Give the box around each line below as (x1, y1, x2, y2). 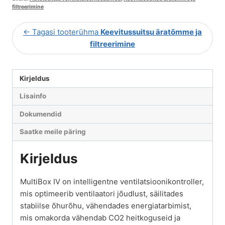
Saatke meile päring (19, 128, 86, 136)
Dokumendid (19, 109, 62, 118)
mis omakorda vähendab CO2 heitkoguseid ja (20, 213, 180, 222)
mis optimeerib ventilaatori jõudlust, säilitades (20, 189, 183, 198)
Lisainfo (19, 92, 46, 100)
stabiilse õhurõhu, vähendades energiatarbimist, (20, 201, 191, 210)
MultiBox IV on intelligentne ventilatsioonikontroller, (20, 177, 204, 186)
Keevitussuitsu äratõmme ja (100, 27, 202, 37)
